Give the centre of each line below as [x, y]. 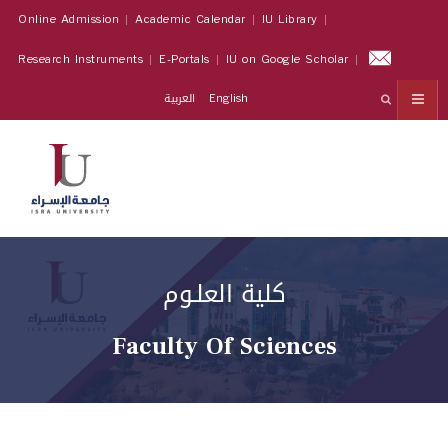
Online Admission [68, 19]
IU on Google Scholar [287, 59]
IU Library [289, 19]
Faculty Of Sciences [224, 346]
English [229, 98]
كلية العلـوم [224, 294]
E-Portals [184, 59]
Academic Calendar [190, 19]
